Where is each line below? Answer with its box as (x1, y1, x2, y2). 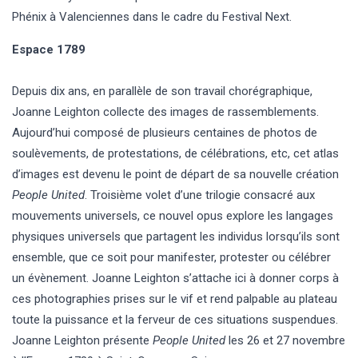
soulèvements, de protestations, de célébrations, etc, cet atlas (12, 145, 339, 161)
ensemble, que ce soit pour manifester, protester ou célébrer (12, 249, 331, 265)
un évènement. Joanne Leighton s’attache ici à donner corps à (12, 270, 339, 285)
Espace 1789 (12, 42, 86, 57)
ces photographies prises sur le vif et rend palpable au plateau (12, 291, 337, 306)
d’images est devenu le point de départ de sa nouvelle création (12, 166, 339, 181)
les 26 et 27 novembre (225, 332, 345, 348)
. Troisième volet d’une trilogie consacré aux (85, 187, 315, 202)
